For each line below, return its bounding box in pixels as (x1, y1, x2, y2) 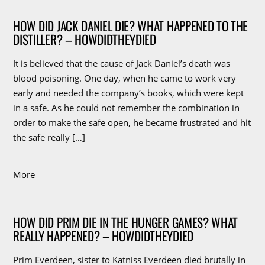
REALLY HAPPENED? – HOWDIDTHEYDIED (13, 227, 193, 245)
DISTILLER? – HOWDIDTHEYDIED (13, 30, 156, 49)
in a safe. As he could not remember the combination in (13, 101, 240, 114)
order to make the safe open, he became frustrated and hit (13, 116, 251, 128)
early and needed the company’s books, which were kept (13, 86, 244, 99)
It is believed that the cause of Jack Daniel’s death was (13, 57, 231, 69)
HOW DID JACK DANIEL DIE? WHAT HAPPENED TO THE (13, 16, 248, 35)
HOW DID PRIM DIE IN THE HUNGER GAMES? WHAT (13, 213, 238, 232)
